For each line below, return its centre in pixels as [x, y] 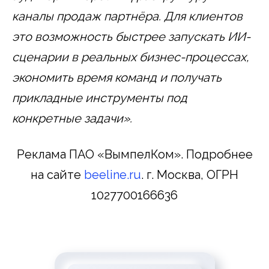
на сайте [56, 174]
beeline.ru [113, 174]
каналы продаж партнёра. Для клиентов [127, 16]
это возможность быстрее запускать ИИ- [131, 36]
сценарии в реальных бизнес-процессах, [131, 57]
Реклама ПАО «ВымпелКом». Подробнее [134, 154]
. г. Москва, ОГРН [190, 174]
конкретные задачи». [72, 118]
